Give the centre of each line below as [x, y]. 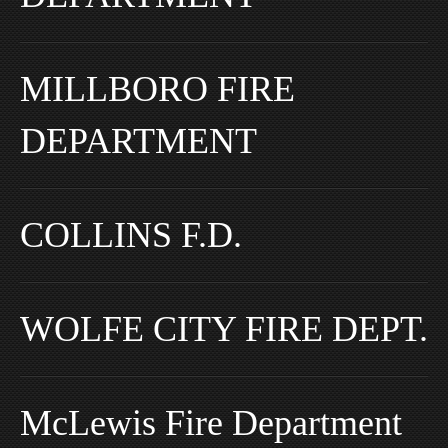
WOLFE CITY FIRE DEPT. [224, 328]
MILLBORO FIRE [157, 88]
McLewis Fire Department [211, 422]
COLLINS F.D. [131, 234]
